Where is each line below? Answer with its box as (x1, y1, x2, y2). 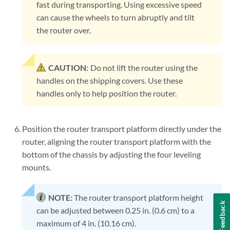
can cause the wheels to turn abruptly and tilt (36, 12, 195, 23)
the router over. (36, 25, 91, 35)
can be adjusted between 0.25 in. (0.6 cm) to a (36, 205, 195, 216)
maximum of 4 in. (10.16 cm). (36, 218, 137, 228)
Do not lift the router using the (90, 63, 198, 73)
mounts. (22, 162, 51, 172)
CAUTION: (48, 63, 89, 73)
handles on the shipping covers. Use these (36, 75, 183, 86)
